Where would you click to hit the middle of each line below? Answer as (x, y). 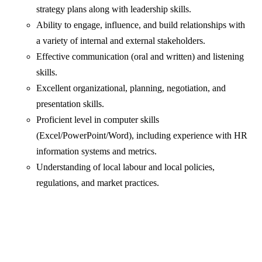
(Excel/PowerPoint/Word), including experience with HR (142, 136)
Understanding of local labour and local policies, (126, 167)
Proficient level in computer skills (98, 120)
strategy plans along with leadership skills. (114, 9)
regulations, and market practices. (98, 183)
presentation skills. (70, 104)
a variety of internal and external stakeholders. (121, 41)
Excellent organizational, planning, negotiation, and (131, 88)
